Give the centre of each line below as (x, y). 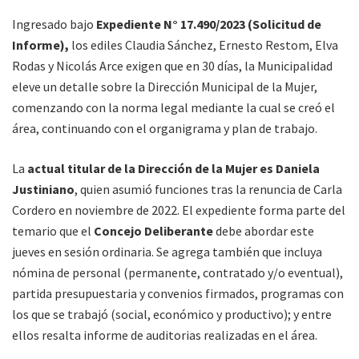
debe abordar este (264, 230)
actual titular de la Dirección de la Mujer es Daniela (172, 168)
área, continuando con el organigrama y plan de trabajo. (165, 128)
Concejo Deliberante (153, 230)
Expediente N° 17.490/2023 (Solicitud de (209, 24)
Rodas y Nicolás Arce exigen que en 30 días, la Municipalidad (172, 65)
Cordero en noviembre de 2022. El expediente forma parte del (179, 210)
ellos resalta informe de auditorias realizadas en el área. (165, 335)
